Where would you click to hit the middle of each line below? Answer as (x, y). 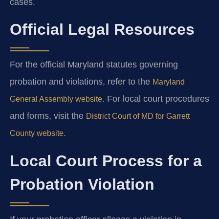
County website (37, 133)
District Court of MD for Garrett (138, 116)
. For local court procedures (156, 99)
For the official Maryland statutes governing (94, 65)
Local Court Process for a (106, 161)
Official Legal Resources (102, 30)
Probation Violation (82, 184)
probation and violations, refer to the (81, 82)
